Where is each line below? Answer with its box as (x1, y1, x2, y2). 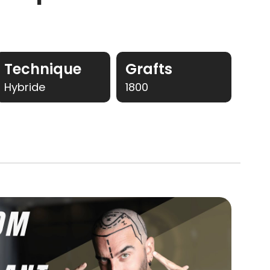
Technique (4, 59, 82, 80)
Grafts (125, 59, 173, 80)
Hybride (4, 80, 46, 95)
